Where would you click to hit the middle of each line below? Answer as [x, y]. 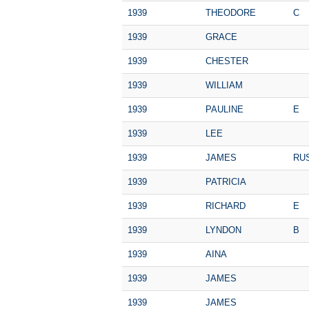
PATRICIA [226, 181]
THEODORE [231, 12]
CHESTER [227, 61]
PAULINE [225, 109]
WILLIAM [224, 85]
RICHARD [226, 206]
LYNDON [223, 230]
